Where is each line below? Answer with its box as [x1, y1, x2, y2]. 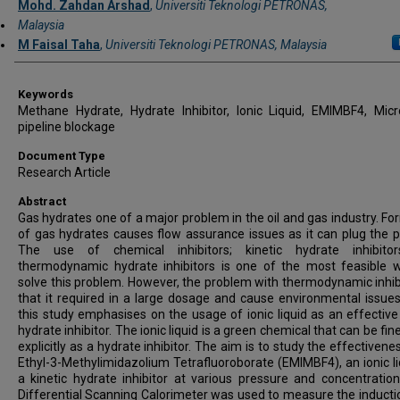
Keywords [18, 87, 73, 101]
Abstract [18, 194, 66, 208]
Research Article [18, 164, 111, 179]
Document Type [18, 148, 105, 162]
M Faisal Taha [18, 37, 100, 52]
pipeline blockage [18, 119, 115, 134]
